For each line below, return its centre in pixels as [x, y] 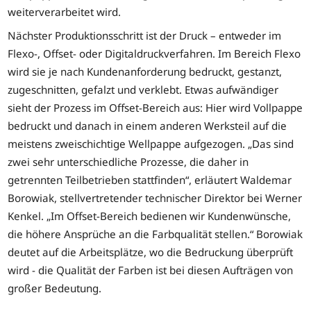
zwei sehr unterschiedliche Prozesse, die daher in [128, 161]
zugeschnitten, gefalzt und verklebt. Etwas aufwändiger [143, 89]
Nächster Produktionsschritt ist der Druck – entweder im [145, 35]
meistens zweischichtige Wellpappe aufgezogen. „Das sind [151, 143]
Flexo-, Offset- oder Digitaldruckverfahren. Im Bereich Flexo [154, 53]
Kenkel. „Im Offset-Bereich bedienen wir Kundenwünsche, [150, 216]
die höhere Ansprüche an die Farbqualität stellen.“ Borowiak [155, 234]
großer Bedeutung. [55, 288]
